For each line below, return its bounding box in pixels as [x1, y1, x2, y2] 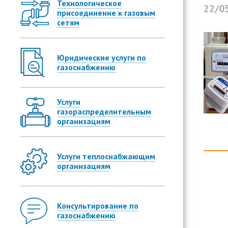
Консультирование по [57, 201, 138, 211]
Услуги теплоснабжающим [57, 151, 155, 161]
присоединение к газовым [57, 8, 155, 18]
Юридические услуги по [57, 52, 146, 63]
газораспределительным [57, 106, 151, 117]
